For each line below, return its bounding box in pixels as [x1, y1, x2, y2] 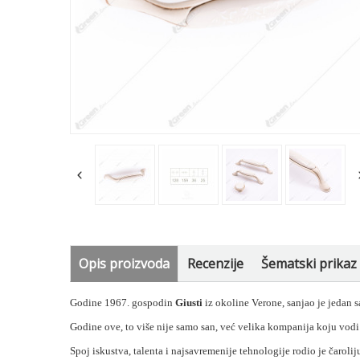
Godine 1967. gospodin [70, 297, 176, 309]
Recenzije [187, 255, 244, 273]
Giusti [175, 297, 203, 309]
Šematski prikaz [261, 255, 358, 273]
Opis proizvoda [79, 255, 170, 273]
